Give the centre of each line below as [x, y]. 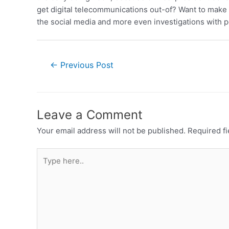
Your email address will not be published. [111, 130]
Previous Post [85, 65]
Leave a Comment [90, 114]
